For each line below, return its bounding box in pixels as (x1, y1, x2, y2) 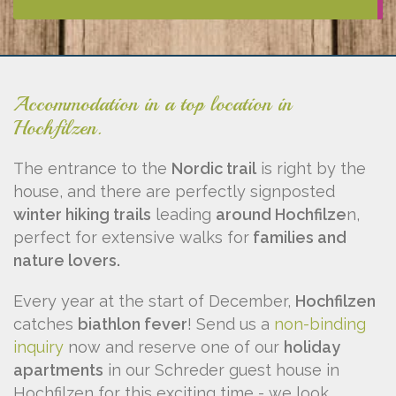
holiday (284, 337, 340, 356)
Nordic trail (171, 158, 256, 178)
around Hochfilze (216, 204, 346, 224)
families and (249, 227, 346, 247)
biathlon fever (78, 314, 187, 333)
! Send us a (187, 314, 274, 333)
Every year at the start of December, (13, 291, 295, 310)
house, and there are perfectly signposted (13, 181, 335, 201)
